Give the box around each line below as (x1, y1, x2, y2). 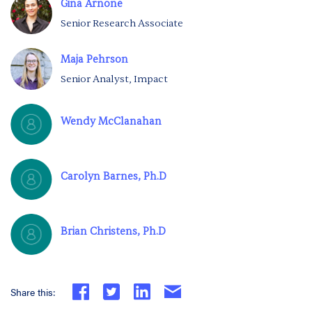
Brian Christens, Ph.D (61, 225, 166, 239)
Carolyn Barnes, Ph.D (61, 170, 166, 184)
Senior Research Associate (61, 16, 183, 30)
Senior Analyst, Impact (61, 72, 168, 86)
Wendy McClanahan (61, 115, 162, 128)
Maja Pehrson (61, 52, 128, 66)
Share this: (10, 284, 56, 299)
